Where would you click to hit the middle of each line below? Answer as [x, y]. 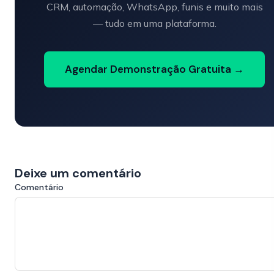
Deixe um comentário [78, 173]
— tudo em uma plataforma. [154, 24]
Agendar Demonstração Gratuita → [154, 69]
